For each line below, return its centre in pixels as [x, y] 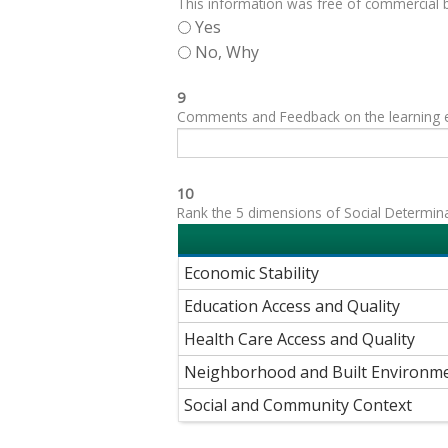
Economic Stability [251, 272]
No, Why [227, 51]
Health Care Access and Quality [299, 338]
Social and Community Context [298, 404]
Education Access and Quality [292, 305]
